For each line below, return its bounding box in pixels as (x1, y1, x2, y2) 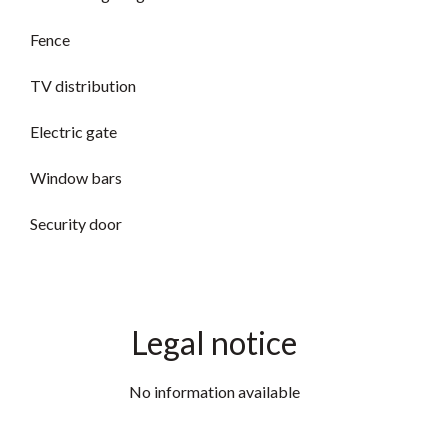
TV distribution (30, 76, 136, 95)
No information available (128, 382, 300, 401)
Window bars (30, 168, 122, 187)
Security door (30, 214, 122, 233)
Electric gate (30, 122, 117, 141)
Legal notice (131, 323, 297, 362)
